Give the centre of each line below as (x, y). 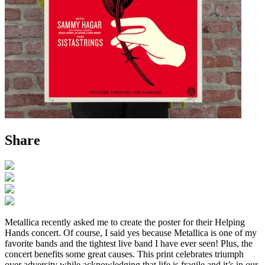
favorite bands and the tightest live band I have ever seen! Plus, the (129, 243)
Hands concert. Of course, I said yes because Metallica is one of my (131, 232)
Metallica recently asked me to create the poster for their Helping (125, 222)
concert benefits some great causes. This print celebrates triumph (124, 254)
